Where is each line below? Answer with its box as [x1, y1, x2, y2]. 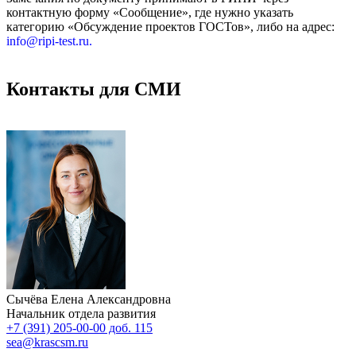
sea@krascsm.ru [6, 335, 88, 349]
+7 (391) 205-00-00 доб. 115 [6, 320, 153, 335]
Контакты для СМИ [6, 78, 181, 99]
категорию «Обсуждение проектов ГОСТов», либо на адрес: [6, 19, 335, 33]
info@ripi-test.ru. [6, 33, 92, 48]
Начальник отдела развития [6, 306, 156, 320]
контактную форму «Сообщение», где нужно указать [6, 5, 293, 19]
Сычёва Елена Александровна [6, 292, 171, 306]
